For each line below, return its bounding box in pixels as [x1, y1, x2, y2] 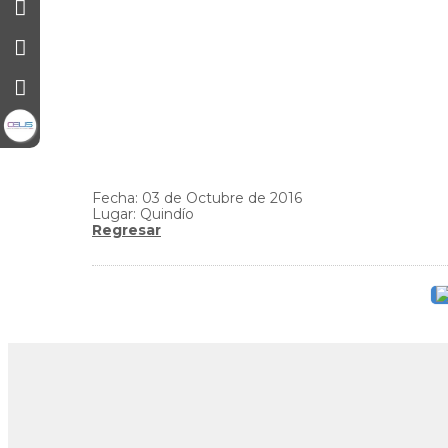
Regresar [92, 221, 161, 239]
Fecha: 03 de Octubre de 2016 [92, 189, 302, 207]
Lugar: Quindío [92, 205, 194, 223]
